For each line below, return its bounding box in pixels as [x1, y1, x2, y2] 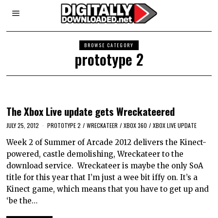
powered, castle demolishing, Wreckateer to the [6, 149, 184, 159]
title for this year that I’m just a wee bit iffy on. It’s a [6, 172, 198, 182]
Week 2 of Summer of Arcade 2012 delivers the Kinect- [6, 137, 207, 147]
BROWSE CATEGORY [84, 41, 134, 49]
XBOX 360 [124, 121, 147, 129]
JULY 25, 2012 [6, 121, 39, 129]
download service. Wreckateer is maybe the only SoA [6, 161, 204, 170]
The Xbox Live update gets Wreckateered [6, 104, 175, 119]
